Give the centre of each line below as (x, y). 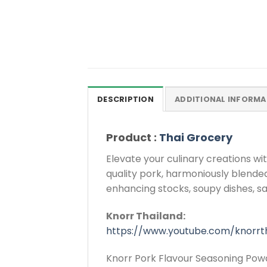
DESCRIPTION (125, 100)
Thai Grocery (196, 138)
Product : (133, 138)
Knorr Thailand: (146, 216)
